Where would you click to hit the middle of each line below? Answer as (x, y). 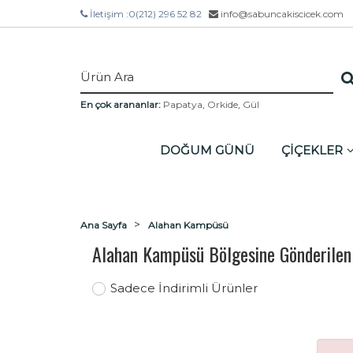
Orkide (223, 104)
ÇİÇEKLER (312, 150)
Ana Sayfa (104, 225)
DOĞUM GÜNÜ (207, 150)
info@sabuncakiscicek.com (281, 14)
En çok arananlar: (121, 104)
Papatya (183, 104)
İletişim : (109, 14)
